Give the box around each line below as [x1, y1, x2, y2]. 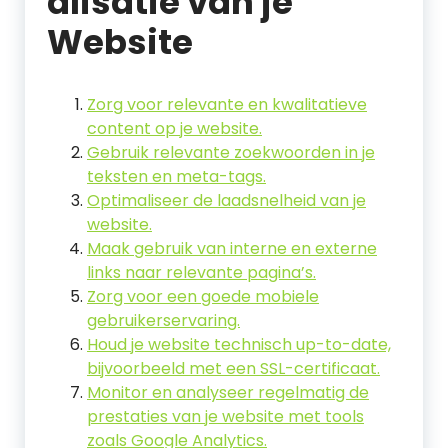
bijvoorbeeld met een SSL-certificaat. [87, 357, 380, 380]
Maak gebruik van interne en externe [87, 237, 377, 260]
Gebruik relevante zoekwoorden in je [87, 141, 375, 164]
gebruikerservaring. [87, 309, 240, 332]
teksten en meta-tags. [87, 165, 266, 188]
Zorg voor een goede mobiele [87, 285, 319, 308]
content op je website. [87, 117, 262, 140]
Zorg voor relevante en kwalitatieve [87, 93, 367, 116]
